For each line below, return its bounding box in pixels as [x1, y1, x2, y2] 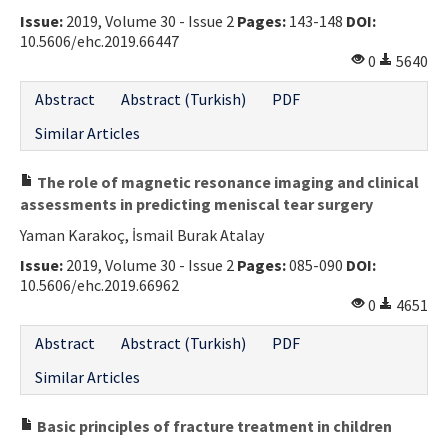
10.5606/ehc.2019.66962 [20, 274, 179, 295]
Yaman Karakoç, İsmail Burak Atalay [20, 224, 264, 245]
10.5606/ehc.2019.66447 [20, 30, 179, 51]
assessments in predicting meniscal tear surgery [20, 193, 373, 214]
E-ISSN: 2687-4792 [25, 62, 148, 83]
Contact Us [35, 13, 117, 34]
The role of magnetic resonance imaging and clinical [34, 171, 419, 192]
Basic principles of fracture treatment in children [34, 415, 392, 436]
